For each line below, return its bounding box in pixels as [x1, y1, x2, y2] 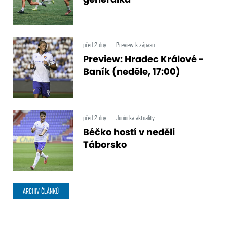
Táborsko [83, 138, 127, 151]
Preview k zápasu [116, 41, 155, 49]
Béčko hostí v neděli [83, 125, 175, 138]
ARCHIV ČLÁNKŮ [23, 186, 59, 195]
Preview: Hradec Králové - [83, 53, 204, 66]
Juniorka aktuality [116, 113, 155, 122]
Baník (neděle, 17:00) [83, 65, 181, 79]
